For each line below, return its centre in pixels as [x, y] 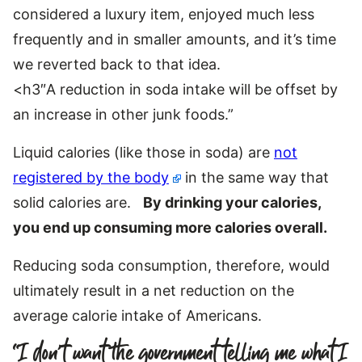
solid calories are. [78, 202]
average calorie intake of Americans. [137, 315]
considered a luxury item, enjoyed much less [164, 14]
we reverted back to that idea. [117, 64]
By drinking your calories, [232, 202]
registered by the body [91, 177]
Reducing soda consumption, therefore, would [171, 265]
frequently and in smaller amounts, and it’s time [175, 39]
